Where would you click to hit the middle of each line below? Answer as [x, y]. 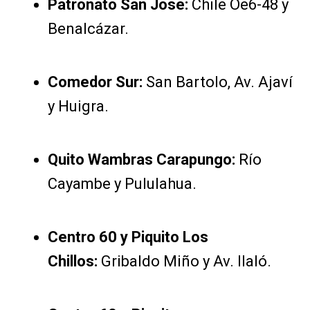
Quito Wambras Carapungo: [141, 160]
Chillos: [72, 262]
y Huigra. [78, 107]
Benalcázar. [88, 29]
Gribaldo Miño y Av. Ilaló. [184, 262]
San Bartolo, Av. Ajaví [219, 82]
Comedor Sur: [97, 82]
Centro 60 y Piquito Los [128, 237]
